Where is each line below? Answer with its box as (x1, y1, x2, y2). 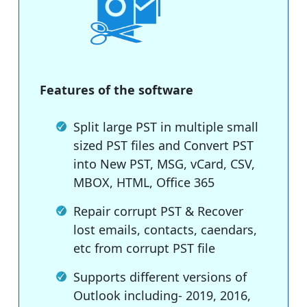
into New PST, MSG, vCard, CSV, (73, 155, 255, 172)
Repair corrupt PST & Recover (73, 202, 243, 219)
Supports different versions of (73, 268, 247, 285)
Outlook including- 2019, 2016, (73, 286, 251, 304)
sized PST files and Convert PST (73, 136, 254, 153)
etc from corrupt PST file (73, 239, 215, 256)
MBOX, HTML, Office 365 (73, 173, 214, 191)
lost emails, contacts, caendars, (73, 221, 257, 238)
